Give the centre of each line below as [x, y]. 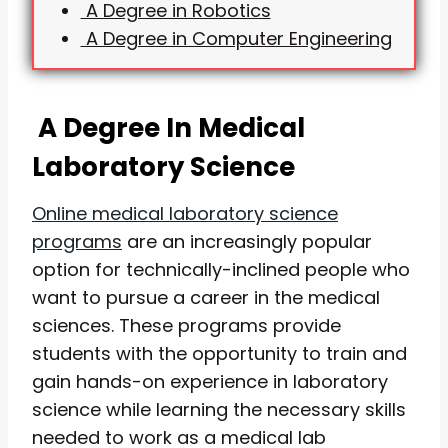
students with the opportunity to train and [219, 353]
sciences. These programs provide [186, 325]
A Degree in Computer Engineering [236, 38]
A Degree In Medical [168, 127]
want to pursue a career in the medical [206, 297]
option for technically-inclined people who [221, 269]
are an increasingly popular [247, 241]
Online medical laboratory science [185, 213]
